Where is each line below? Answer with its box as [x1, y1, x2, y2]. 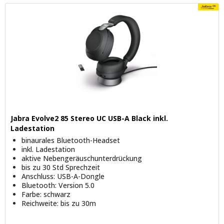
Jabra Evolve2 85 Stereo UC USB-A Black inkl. [10, 113, 168, 123]
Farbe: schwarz [21, 189, 71, 199]
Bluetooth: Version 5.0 [21, 180, 95, 190]
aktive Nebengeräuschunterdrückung [21, 153, 142, 163]
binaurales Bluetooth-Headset [21, 135, 120, 145]
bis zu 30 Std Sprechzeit [21, 162, 100, 172]
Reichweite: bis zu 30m [21, 198, 96, 208]
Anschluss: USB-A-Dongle [21, 171, 105, 181]
